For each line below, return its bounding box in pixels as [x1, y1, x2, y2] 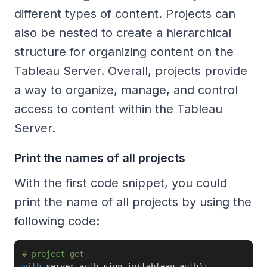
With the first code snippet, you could [14, 175, 227, 190]
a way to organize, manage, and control [14, 82, 238, 97]
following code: [14, 213, 100, 228]
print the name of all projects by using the [14, 194, 252, 209]
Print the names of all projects [14, 150, 185, 165]
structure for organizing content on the [14, 44, 234, 59]
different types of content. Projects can [14, 6, 235, 21]
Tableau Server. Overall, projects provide [14, 63, 247, 78]
